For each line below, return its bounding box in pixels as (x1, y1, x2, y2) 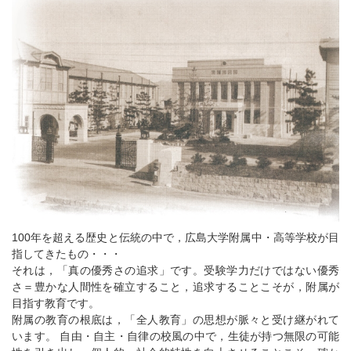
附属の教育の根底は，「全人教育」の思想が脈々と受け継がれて (12, 313, 339, 327)
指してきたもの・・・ (12, 248, 125, 261)
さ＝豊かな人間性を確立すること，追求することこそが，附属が (12, 280, 339, 294)
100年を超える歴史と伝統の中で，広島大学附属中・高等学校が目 (12, 231, 339, 244)
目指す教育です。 (12, 297, 100, 310)
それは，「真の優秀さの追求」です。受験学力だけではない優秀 (12, 264, 339, 277)
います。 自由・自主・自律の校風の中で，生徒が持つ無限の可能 (12, 330, 339, 343)
